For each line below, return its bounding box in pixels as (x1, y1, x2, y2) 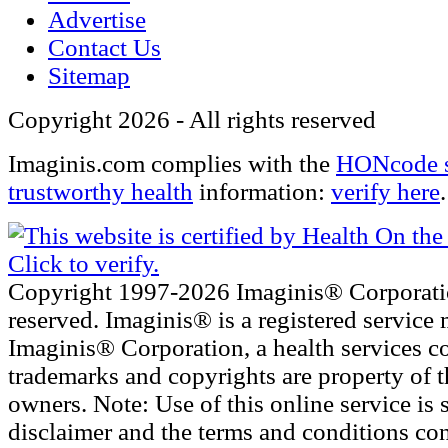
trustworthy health (8, 178, 193, 206)
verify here (331, 178, 440, 206)
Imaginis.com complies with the (8, 150, 336, 178)
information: (193, 178, 331, 206)
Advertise (48, 6, 146, 34)
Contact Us (48, 34, 161, 62)
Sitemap (48, 62, 130, 90)
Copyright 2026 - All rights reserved (8, 106, 376, 134)
